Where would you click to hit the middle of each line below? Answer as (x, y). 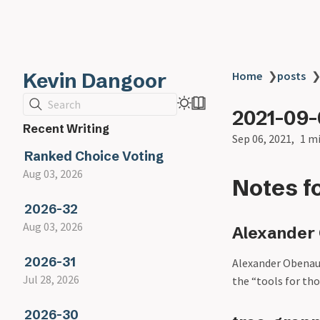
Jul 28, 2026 (51, 279)
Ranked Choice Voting (94, 156)
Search (64, 104)
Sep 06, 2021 (262, 139)
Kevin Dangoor (95, 81)
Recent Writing (66, 129)
